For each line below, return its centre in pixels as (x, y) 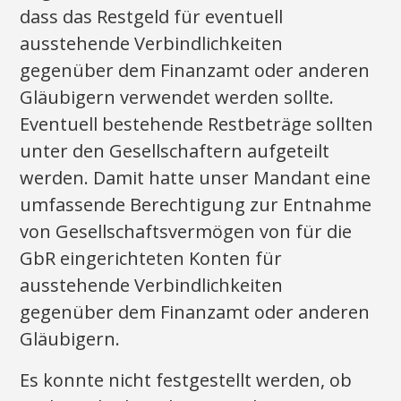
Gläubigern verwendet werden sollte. (177, 97)
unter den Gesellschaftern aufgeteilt (175, 151)
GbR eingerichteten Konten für (151, 258)
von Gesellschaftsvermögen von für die (186, 231)
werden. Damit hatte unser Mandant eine (196, 178)
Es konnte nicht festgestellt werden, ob (186, 380)
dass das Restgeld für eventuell (152, 17)
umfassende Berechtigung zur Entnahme (196, 205)
